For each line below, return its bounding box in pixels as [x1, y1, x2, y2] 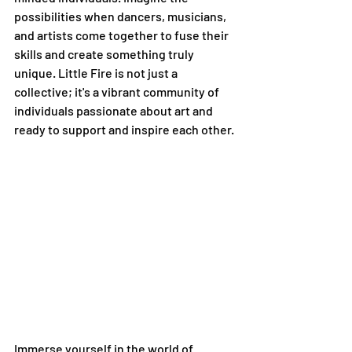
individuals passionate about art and [14, 103, 215, 118]
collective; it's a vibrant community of [14, 84, 222, 99]
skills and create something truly [14, 46, 196, 61]
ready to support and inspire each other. [14, 122, 234, 137]
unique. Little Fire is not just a [14, 65, 180, 80]
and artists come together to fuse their [14, 27, 231, 42]
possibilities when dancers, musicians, [14, 9, 229, 24]
